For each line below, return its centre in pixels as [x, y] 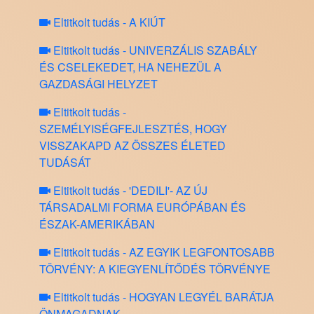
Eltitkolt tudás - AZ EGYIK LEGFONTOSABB [163, 252]
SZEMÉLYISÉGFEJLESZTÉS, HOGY [133, 129]
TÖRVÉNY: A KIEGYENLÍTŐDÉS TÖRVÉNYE [155, 269]
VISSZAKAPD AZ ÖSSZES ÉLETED [132, 146]
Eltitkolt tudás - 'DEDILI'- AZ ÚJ [129, 191]
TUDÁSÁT [65, 163]
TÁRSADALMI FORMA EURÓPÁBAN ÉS [143, 207]
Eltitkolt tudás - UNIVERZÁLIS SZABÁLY [154, 50]
